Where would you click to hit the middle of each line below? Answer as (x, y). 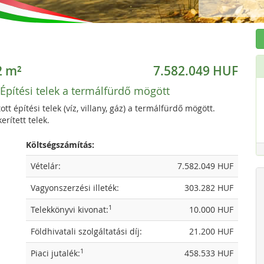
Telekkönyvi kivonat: (70, 209)
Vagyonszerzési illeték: (75, 188)
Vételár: (46, 166)
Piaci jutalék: (55, 253)
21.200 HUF (211, 231)
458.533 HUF (209, 253)
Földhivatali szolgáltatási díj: (86, 231)
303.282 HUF (209, 188)
